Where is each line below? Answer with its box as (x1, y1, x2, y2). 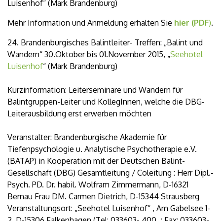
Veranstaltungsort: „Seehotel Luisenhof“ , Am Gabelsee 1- (7, 203, 210, 213)
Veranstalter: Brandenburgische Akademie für (7, 132, 167, 142)
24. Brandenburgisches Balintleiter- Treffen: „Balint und (7, 37, 203, 47)
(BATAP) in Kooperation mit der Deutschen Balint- (7, 156, 185, 166)
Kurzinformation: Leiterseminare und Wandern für (7, 85, 183, 95)
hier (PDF (174, 18, 209, 28)
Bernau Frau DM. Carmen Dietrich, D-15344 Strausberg (7, 191, 199, 201)
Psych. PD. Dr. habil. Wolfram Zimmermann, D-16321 (7, 180, 188, 189)
